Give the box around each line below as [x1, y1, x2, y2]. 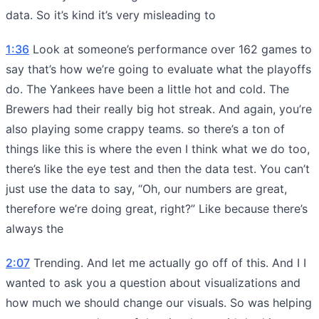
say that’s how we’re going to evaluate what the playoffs [6, 61, 311, 76]
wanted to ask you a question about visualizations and [6, 275, 300, 290]
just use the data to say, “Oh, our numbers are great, [6, 181, 287, 196]
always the [6, 221, 63, 236]
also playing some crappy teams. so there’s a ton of [6, 121, 285, 136]
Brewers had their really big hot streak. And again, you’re [6, 101, 312, 116]
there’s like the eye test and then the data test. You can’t [6, 161, 310, 176]
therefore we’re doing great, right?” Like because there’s [6, 201, 308, 216]
